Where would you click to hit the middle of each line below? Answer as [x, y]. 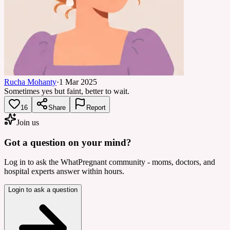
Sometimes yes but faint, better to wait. [67, 91]
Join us [28, 122]
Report [96, 107]
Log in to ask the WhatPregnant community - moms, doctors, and [110, 162]
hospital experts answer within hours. [64, 171]
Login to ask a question [43, 190]
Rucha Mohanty [30, 82]
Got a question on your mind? [68, 142]
